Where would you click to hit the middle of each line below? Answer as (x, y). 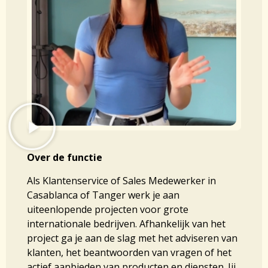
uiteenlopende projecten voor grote (108, 209)
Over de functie (65, 158)
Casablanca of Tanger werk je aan (103, 195)
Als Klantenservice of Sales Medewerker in (121, 180)
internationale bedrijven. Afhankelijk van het (126, 223)
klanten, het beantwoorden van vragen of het (129, 252)
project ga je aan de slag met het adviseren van (132, 238)
